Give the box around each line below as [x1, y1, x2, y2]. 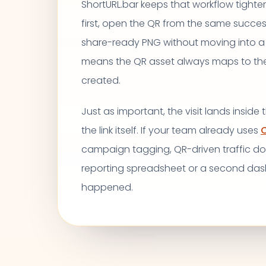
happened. [81, 180, 133, 194]
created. [81, 74, 121, 87]
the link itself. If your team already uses [81, 123, 261, 137]
